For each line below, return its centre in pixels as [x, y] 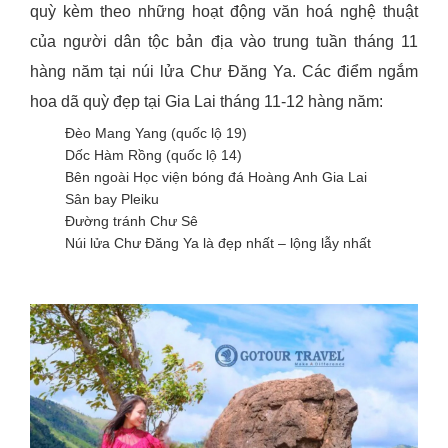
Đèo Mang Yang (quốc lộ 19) [156, 133]
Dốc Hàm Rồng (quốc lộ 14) [153, 155]
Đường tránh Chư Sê [131, 221]
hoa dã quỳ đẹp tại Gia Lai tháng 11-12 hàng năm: [206, 102]
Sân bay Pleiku [112, 199]
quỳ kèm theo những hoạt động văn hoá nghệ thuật [224, 12]
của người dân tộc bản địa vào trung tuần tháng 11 [224, 42]
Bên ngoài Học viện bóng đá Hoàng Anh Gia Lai [216, 177]
